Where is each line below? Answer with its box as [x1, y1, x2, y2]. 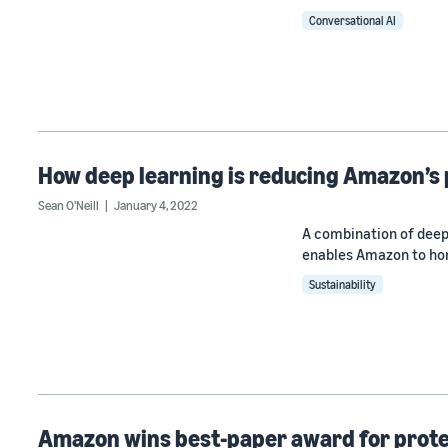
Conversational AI [309, 13, 396, 29]
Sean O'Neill [38, 196, 99, 213]
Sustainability [309, 276, 376, 292]
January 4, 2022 [114, 196, 198, 213]
